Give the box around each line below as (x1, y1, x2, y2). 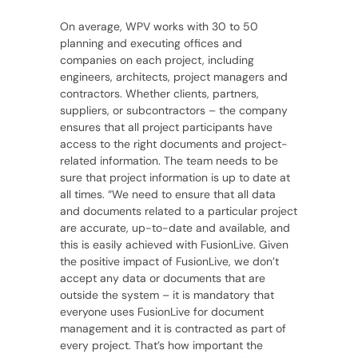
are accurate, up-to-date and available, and (59, 220, 290, 235)
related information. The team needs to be (59, 153, 278, 168)
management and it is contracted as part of (59, 320, 286, 336)
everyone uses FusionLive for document (59, 304, 264, 319)
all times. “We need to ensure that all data (59, 186, 276, 201)
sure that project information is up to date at (59, 169, 290, 185)
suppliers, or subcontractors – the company (59, 102, 288, 117)
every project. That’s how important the (59, 337, 263, 352)
